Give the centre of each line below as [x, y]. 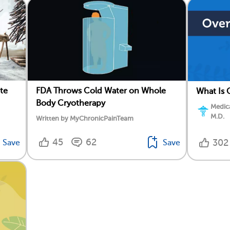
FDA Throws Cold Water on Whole [101, 91]
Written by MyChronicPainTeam [85, 118]
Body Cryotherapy [71, 103]
